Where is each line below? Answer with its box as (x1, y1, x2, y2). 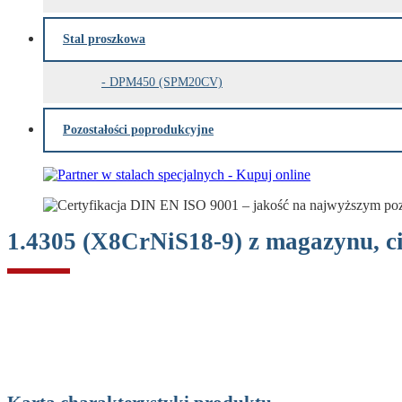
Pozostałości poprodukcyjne (63, 123, 214, 136)
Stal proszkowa (63, 32, 145, 46)
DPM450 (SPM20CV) (109, 75, 223, 89)
